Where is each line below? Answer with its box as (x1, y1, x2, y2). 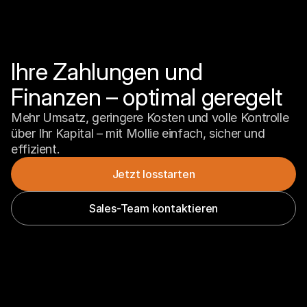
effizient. (11, 142, 60, 156)
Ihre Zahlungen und (11, 58, 203, 86)
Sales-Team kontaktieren (88, 201, 219, 215)
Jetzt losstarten (112, 167, 195, 181)
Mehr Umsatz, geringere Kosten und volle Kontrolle (11, 110, 289, 125)
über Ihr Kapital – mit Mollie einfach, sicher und (11, 126, 265, 140)
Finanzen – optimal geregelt (11, 83, 282, 111)
